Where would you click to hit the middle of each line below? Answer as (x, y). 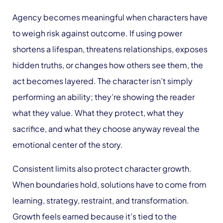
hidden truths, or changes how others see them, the (108, 65)
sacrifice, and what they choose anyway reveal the (106, 129)
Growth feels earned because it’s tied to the (95, 217)
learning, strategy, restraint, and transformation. (101, 201)
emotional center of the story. (68, 145)
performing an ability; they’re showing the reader (104, 97)
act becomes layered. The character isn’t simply (103, 81)
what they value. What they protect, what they (98, 113)
